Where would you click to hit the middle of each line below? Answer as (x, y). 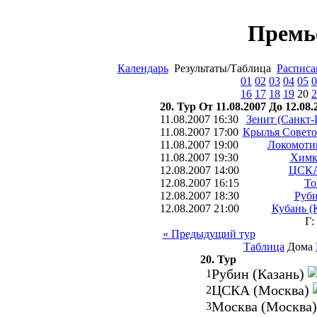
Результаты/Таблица (223, 68)
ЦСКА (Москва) (262, 290)
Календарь (143, 68)
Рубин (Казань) (260, 274)
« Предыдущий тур (209, 234)
